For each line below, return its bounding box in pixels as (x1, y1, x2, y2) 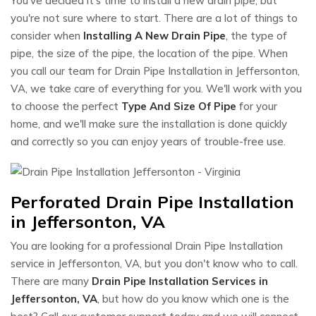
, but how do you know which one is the (97, 291, 289, 305)
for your (236, 99, 277, 113)
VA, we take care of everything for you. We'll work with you (11, 82, 302, 95)
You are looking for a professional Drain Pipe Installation (11, 238, 283, 253)
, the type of (226, 29, 287, 42)
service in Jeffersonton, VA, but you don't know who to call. (11, 256, 298, 270)
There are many (11, 274, 92, 288)
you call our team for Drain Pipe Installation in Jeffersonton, (11, 64, 300, 78)
